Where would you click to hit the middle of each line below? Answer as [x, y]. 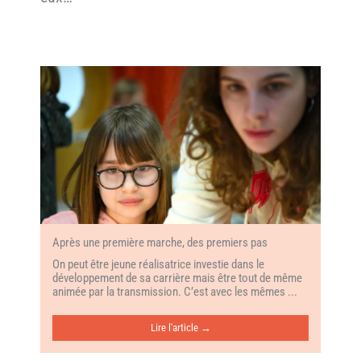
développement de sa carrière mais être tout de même [177, 278]
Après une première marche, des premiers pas [160, 242]
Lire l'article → [180, 327]
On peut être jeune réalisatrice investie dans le [158, 264]
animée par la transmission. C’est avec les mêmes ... [175, 291]
